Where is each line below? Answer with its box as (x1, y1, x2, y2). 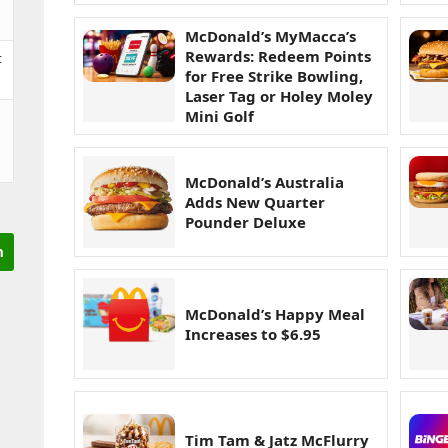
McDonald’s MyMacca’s (185, 26, 356, 47)
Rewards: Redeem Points (185, 46, 371, 67)
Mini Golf (185, 106, 254, 127)
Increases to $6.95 (185, 324, 321, 345)
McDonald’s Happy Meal (185, 304, 365, 325)
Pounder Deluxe (185, 212, 306, 233)
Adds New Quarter (185, 192, 325, 213)
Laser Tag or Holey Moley (185, 86, 373, 107)
